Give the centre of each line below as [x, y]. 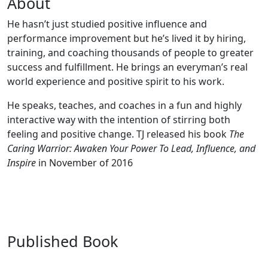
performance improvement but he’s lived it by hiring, [127, 38]
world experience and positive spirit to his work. [116, 81]
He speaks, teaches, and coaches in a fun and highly [124, 105]
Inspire [22, 162]
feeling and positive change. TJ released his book [118, 134]
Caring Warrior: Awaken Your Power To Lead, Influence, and [131, 148]
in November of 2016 [84, 162]
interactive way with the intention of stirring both [119, 119]
